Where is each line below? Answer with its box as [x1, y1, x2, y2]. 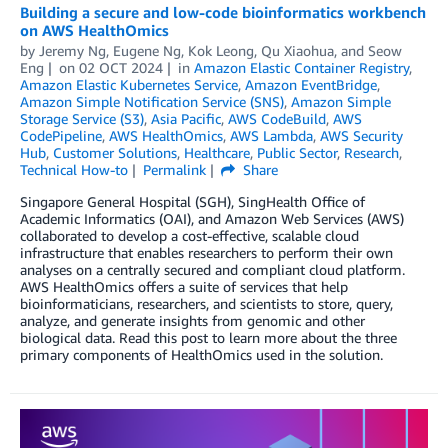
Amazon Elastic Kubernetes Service [20, 76, 238, 94]
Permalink [142, 161, 206, 179]
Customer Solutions [53, 144, 177, 162]
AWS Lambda [230, 127, 313, 145]
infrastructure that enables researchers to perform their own [20, 244, 393, 262]
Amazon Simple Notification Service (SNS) [20, 93, 284, 111]
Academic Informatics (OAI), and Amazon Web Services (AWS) [20, 210, 404, 228]
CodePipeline [20, 127, 102, 145]
